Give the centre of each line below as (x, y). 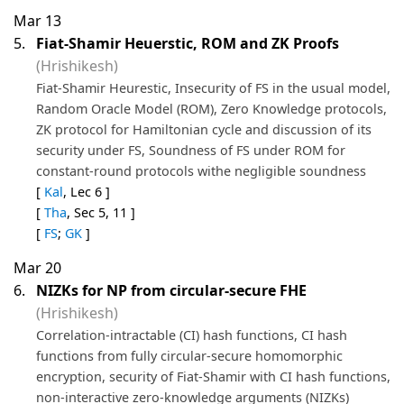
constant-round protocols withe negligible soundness (201, 170)
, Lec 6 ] (87, 191)
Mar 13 (37, 20)
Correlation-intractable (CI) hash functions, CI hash (192, 335)
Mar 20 (37, 267)
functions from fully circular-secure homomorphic (189, 355)
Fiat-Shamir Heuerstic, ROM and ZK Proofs (188, 43)
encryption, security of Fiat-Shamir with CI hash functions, (213, 376)
